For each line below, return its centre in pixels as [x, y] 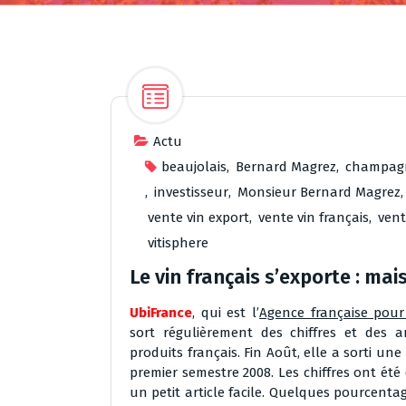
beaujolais [194, 167]
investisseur [191, 192]
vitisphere [178, 243]
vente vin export [198, 217]
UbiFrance [161, 313]
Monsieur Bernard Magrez [319, 192]
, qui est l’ [226, 313]
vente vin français [314, 217]
